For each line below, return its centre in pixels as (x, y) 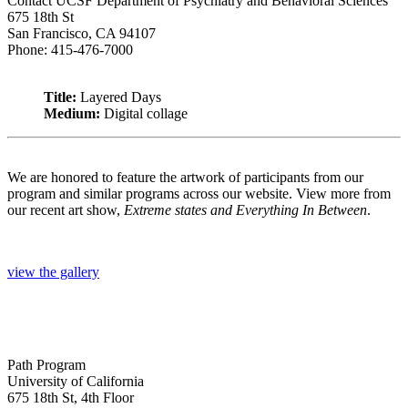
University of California (77, 382)
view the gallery (53, 272)
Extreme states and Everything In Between (245, 210)
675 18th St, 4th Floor (71, 398)
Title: (62, 97)
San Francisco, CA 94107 (82, 34)
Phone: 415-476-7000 (70, 50)
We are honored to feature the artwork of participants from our (185, 178)
